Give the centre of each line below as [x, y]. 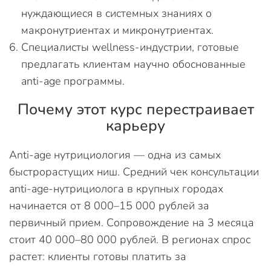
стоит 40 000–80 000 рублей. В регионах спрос [130, 239]
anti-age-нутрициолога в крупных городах [116, 188]
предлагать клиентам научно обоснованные [133, 64]
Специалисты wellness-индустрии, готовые [130, 47]
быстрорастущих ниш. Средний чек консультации [134, 171]
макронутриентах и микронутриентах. [117, 30]
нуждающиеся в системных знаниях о [116, 13]
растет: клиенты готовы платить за [98, 256]
